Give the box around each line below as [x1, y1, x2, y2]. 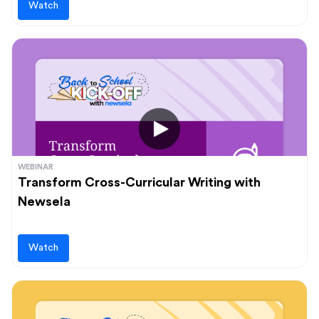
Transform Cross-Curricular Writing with [18, 176, 261, 189]
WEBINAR [18, 163, 53, 171]
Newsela [18, 195, 70, 208]
